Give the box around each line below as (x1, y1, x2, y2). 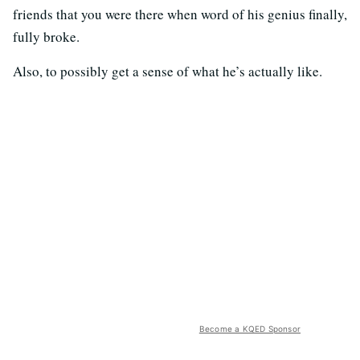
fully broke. (13, 27, 80, 46)
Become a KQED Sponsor (198, 323, 301, 333)
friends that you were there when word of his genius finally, (13, 4, 347, 23)
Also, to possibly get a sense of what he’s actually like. (13, 61, 322, 80)
